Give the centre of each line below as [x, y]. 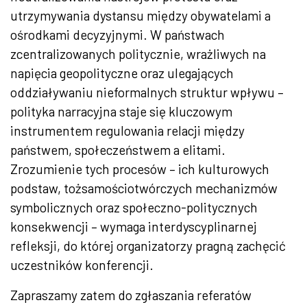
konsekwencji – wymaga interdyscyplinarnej [134, 227]
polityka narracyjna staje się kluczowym [121, 112]
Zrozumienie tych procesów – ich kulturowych [140, 169]
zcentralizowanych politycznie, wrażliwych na [138, 54]
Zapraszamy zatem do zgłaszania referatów [131, 295]
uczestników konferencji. [82, 265]
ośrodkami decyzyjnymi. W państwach [118, 35]
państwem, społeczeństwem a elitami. [118, 150]
